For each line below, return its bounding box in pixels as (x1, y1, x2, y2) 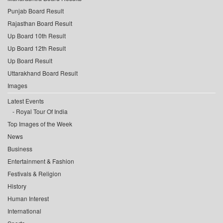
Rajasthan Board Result (7, 19, 72, 28)
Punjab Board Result (7, 6, 64, 15)
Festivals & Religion (7, 169, 61, 178)
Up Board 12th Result (7, 44, 66, 53)
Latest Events (7, 97, 44, 106)
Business (7, 144, 32, 153)
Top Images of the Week (7, 119, 72, 128)
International (7, 207, 41, 216)
